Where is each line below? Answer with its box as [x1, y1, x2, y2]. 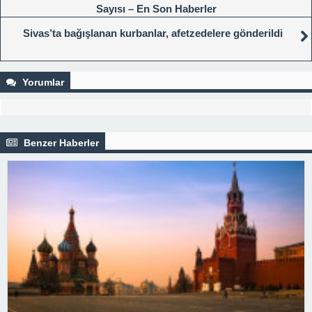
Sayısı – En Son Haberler [95, 2, 217, 15]
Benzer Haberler [21, 136, 99, 148]
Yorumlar [19, 76, 64, 88]
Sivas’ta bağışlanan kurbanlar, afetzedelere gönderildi [22, 26, 283, 39]
